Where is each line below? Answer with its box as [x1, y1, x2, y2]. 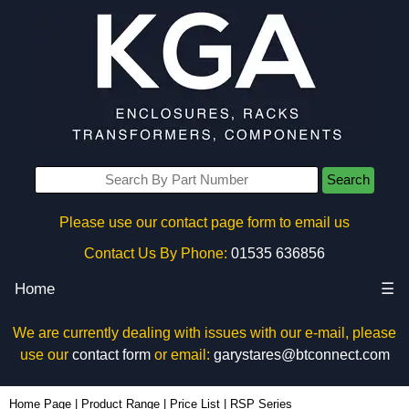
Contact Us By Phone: [84, 246, 227, 261]
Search [327, 173, 370, 187]
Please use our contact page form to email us [59, 215, 350, 230]
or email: [150, 347, 214, 362]
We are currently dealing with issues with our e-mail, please [13, 325, 396, 341]
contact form [71, 347, 151, 362]
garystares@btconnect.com [213, 347, 390, 362]
